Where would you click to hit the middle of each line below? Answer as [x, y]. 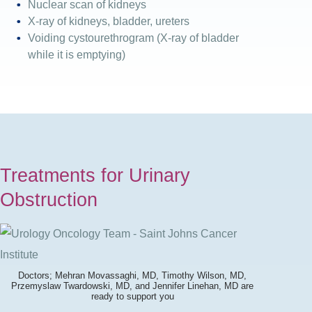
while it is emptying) [77, 54]
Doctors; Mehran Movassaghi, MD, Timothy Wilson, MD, [133, 275]
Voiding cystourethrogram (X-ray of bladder [133, 38]
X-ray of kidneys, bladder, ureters [109, 21]
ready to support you [132, 296]
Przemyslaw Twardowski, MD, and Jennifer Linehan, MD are [133, 286]
